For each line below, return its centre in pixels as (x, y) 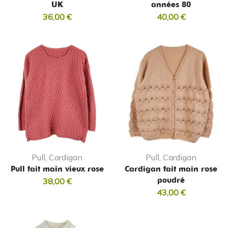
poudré (171, 180)
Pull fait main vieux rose (57, 169)
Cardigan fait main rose (171, 169)
